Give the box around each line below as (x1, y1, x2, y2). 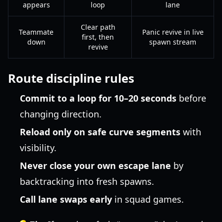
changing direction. (20, 108, 102, 120)
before (176, 92, 206, 104)
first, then (82, 32, 114, 42)
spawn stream (149, 37, 196, 47)
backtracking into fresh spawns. (20, 175, 154, 187)
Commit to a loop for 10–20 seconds (20, 92, 176, 104)
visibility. (20, 142, 56, 154)
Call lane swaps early (20, 193, 112, 205)
